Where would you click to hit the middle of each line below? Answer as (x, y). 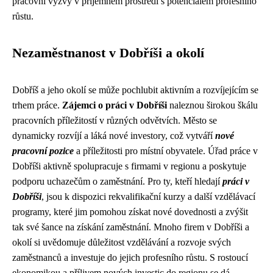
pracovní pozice (43, 151)
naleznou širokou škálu (212, 105)
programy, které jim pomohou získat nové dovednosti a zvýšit (130, 212)
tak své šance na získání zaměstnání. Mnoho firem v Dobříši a (131, 227)
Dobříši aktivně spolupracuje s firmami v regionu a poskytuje (129, 166)
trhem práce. (37, 105)
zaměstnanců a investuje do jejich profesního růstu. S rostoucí (130, 257)
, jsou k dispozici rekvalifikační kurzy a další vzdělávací (148, 197)
